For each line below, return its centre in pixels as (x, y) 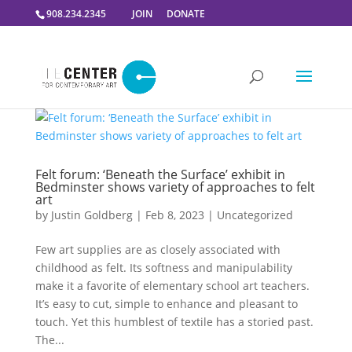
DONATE (185, 14)
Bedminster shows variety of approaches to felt (175, 187)
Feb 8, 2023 (174, 215)
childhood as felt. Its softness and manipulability (163, 268)
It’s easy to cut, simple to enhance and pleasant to (166, 304)
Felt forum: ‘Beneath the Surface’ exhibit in (160, 174)
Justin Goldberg (92, 215)
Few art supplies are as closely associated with (158, 249)
